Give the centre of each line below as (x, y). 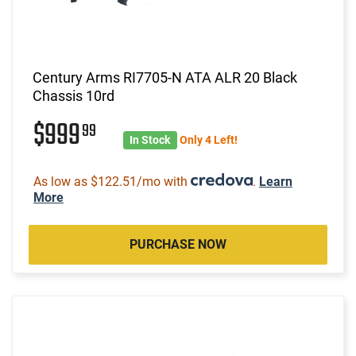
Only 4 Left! (208, 139)
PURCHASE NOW (178, 244)
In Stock (150, 139)
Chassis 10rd (74, 95)
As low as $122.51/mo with (112, 181)
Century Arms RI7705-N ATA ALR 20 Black (165, 77)
